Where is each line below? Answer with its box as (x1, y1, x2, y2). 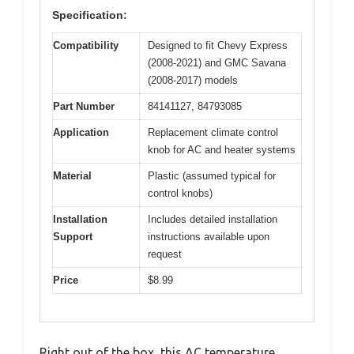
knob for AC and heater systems (148, 144, 296, 156)
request (148, 248, 182, 261)
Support (53, 231, 92, 243)
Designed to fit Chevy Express (148, 40, 288, 52)
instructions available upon (148, 231, 269, 243)
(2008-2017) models (148, 74, 238, 87)
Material (53, 170, 92, 183)
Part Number (53, 100, 115, 113)
